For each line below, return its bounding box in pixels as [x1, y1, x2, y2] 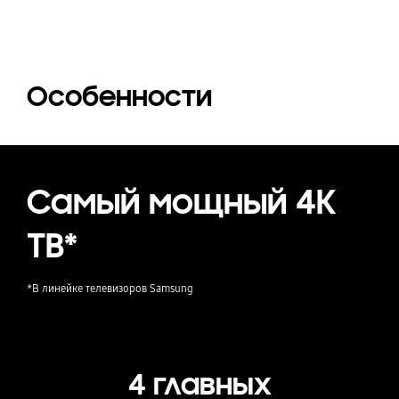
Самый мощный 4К [26, 180, 336, 224]
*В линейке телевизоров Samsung [26, 281, 193, 295]
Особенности [26, 79, 212, 115]
